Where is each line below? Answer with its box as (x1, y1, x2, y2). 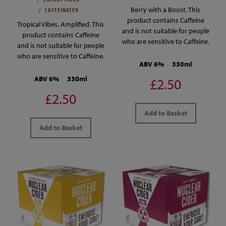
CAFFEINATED (44, 6, 79, 14)
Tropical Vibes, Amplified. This (17, 19, 104, 29)
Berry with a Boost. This (131, 5, 200, 14)
